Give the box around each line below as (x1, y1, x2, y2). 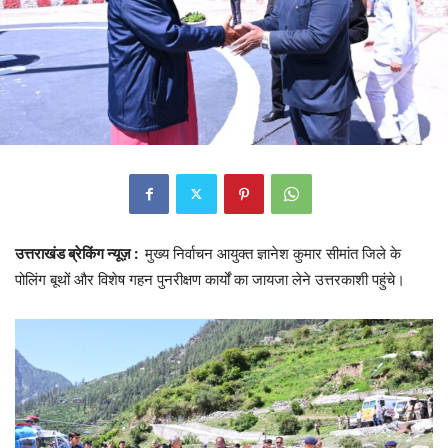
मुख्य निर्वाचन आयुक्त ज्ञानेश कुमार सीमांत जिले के (141, 243, 401, 263)
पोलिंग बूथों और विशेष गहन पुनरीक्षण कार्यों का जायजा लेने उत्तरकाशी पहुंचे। (15, 269, 405, 289)
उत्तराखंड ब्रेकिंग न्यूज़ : (15, 243, 141, 263)
